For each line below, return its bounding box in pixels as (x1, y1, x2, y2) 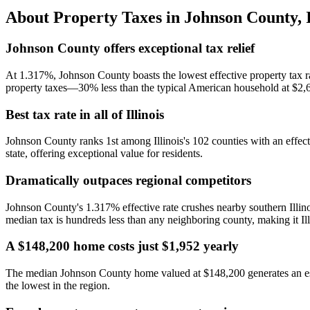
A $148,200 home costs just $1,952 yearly (6, 239, 239, 254)
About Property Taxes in (6, 8, 184, 27)
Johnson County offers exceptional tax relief (6, 41, 255, 56)
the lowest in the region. (6, 280, 110, 292)
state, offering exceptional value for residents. (6, 147, 203, 160)
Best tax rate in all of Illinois (6, 107, 164, 122)
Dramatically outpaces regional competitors (6, 172, 251, 188)
